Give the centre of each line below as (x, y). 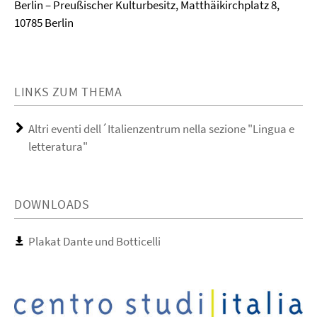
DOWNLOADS (52, 204)
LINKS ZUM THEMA (68, 91)
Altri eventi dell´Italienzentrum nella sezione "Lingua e (161, 128)
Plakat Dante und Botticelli (94, 241)
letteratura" (58, 146)
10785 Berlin (44, 22)
